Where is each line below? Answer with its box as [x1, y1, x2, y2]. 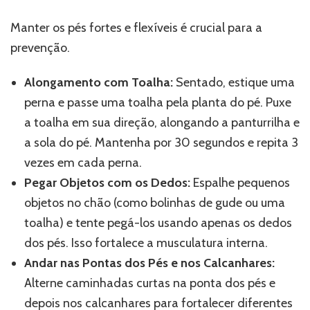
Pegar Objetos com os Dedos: [24, 174, 190, 190]
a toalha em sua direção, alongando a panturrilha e [24, 114, 300, 130]
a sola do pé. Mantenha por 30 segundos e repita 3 [24, 134, 298, 150]
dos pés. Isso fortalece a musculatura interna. [24, 235, 268, 250]
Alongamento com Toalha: [24, 74, 173, 90]
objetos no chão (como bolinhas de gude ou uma [24, 194, 285, 210]
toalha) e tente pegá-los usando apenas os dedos [24, 215, 292, 230]
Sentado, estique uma [173, 74, 295, 90]
